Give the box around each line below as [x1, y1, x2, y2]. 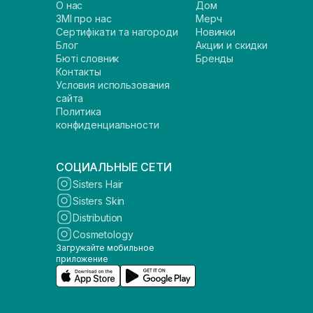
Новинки [196, 26, 236, 38]
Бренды [196, 52, 234, 64]
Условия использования [56, 79, 170, 91]
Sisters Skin [73, 194, 125, 207]
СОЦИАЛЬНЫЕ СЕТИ [56, 160, 172, 174]
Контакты [56, 66, 101, 78]
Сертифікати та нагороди [56, 26, 178, 38]
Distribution [73, 211, 123, 224]
